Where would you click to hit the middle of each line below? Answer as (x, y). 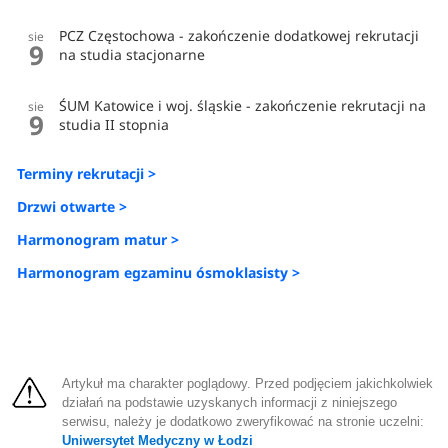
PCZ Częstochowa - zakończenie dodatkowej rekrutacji (239, 36)
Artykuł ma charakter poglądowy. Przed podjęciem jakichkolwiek (248, 383)
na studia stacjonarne (132, 55)
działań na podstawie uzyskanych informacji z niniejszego (230, 402)
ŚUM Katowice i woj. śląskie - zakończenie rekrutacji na (243, 106)
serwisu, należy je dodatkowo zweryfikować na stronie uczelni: (243, 421)
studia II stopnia (114, 125)
